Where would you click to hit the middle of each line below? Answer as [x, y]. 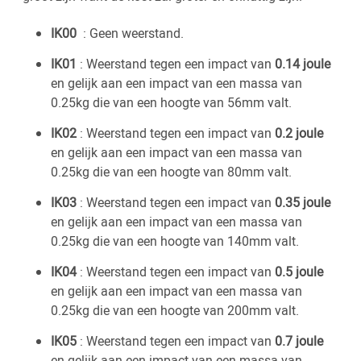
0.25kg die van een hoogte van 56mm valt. [171, 102]
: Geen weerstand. [132, 33]
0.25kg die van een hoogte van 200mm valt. [175, 310]
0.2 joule [299, 133]
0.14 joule [303, 63]
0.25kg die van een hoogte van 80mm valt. [171, 171]
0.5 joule [299, 271]
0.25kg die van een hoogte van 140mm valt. [175, 241]
